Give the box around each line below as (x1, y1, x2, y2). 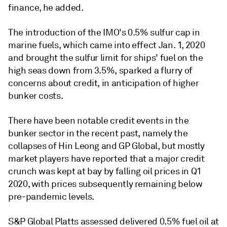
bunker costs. (8, 90, 63, 101)
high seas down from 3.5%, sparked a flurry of (8, 65, 193, 76)
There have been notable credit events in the (8, 115, 189, 126)
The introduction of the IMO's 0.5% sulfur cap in (8, 27, 200, 38)
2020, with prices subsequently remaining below (8, 178, 203, 190)
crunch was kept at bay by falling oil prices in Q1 (8, 166, 202, 177)
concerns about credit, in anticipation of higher (8, 78, 199, 89)
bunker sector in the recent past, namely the (8, 128, 188, 139)
